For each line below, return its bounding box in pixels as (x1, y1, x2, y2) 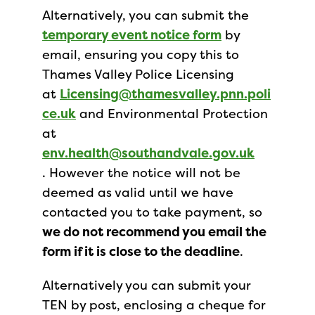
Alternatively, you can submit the (42, 6, 249, 24)
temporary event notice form (42, 26, 221, 44)
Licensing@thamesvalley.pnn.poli (60, 85, 271, 103)
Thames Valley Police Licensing (42, 65, 234, 83)
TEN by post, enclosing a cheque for (42, 296, 266, 314)
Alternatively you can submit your (42, 276, 251, 294)
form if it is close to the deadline (42, 243, 240, 260)
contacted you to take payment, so (42, 203, 262, 221)
